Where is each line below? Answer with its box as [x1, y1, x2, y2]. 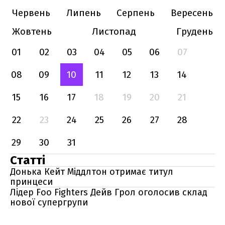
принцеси [10, 176, 53, 187]
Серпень [117, 7, 155, 19]
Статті [10, 153, 45, 167]
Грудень [176, 26, 213, 37]
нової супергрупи [10, 197, 88, 208]
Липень [66, 7, 101, 19]
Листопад [92, 26, 136, 37]
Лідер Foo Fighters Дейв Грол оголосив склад [10, 187, 207, 198]
